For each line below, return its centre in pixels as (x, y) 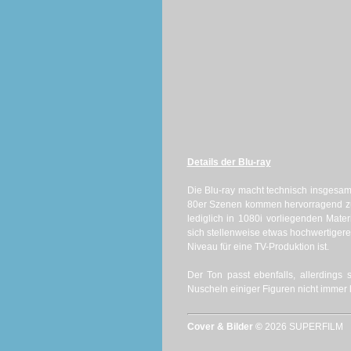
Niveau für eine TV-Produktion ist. (258, 247)
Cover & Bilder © (226, 327)
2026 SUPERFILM (304, 327)
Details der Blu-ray (229, 162)
